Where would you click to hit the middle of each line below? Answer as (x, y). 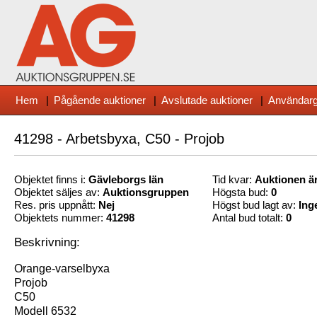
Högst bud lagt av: (255, 205)
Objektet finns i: (51, 180)
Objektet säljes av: (58, 192)
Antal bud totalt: (249, 218)
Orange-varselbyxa (62, 269)
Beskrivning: (47, 242)
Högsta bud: (242, 192)
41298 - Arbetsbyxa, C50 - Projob (119, 139)
